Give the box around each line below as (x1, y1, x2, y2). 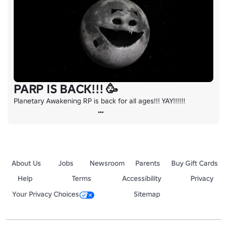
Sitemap (133, 190, 160, 199)
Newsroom (89, 159, 125, 168)
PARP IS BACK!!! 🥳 (14, 81, 118, 97)
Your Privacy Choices (12, 190, 79, 199)
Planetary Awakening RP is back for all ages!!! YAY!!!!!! (14, 96, 185, 106)
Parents (135, 159, 161, 168)
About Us (12, 159, 42, 168)
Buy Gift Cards (171, 159, 218, 168)
